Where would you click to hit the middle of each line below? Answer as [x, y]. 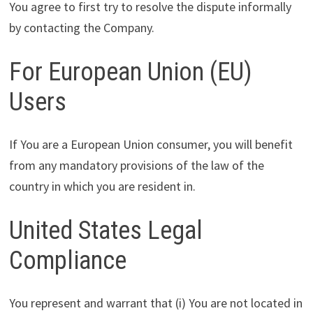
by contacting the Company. [81, 27]
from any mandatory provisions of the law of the [136, 165]
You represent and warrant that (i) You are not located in [155, 303]
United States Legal [105, 230]
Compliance [67, 260]
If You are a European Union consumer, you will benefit [151, 144]
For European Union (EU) [130, 72]
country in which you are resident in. [102, 186]
